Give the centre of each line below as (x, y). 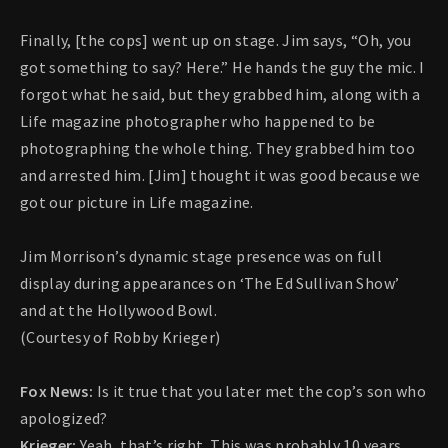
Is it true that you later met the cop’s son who (261, 391)
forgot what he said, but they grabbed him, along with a (220, 94)
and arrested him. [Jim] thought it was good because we (220, 175)
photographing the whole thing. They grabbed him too (217, 148)
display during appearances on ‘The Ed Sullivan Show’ (210, 283)
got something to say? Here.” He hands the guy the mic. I (222, 67)
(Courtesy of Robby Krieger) (120, 337)
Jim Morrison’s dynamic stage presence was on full (201, 256)
